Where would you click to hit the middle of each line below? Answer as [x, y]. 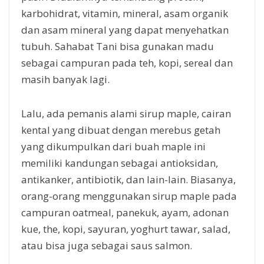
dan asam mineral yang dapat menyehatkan [125, 29]
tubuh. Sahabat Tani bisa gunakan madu [118, 46]
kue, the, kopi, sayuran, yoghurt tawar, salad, [126, 229]
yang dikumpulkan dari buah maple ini [113, 146]
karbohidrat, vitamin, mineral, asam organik [125, 13]
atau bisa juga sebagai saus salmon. [107, 245]
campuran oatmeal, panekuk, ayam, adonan [125, 212]
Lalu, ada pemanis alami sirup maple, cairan [126, 113]
